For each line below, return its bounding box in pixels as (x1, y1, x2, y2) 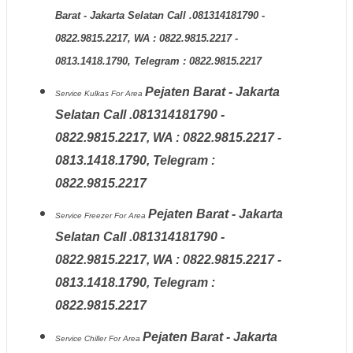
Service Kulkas (54, 88, 111, 98)
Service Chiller (54, 333, 109, 343)
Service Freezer (54, 211, 114, 221)
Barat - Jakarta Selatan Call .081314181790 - (54, 9, 265, 22)
